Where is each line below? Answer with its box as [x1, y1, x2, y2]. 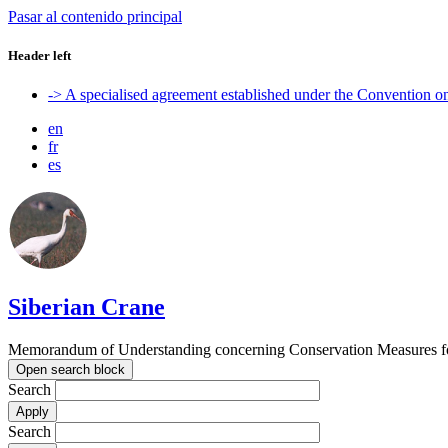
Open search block [16, 362, 125, 378]
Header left [8, 48, 71, 64]
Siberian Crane [8, 294, 165, 321]
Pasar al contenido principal [8, 8, 182, 25]
